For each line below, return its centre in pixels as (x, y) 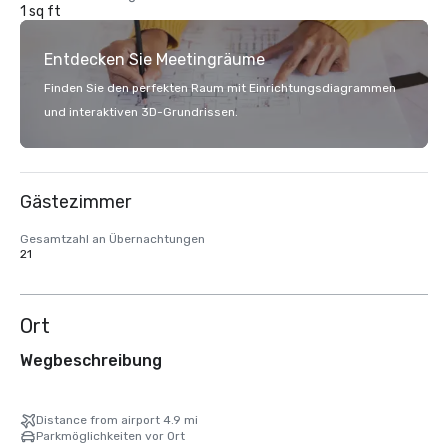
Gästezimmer (75, 202)
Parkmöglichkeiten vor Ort (110, 436)
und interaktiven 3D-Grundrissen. (141, 112)
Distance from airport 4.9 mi (117, 420)
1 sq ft (40, 11)
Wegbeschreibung (91, 360)
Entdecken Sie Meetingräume (154, 59)
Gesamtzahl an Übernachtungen (112, 239)
